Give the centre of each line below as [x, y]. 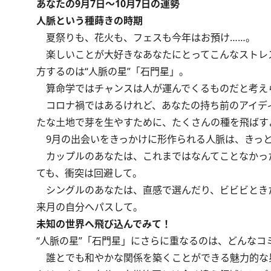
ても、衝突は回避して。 [89, 173]
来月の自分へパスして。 [90, 207]
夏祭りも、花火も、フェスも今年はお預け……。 [146, 38]
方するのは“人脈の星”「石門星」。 [113, 71]
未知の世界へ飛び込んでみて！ [104, 224]
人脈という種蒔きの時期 [90, 21]
